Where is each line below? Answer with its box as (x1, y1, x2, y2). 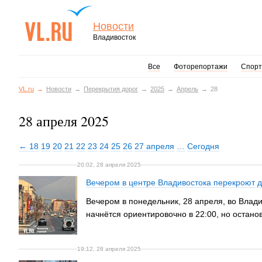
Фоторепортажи (173, 63, 227, 71)
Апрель (177, 85, 198, 92)
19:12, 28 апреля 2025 (77, 246, 141, 252)
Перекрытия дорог (84, 85, 138, 92)
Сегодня (187, 142, 219, 151)
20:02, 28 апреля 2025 (77, 161, 141, 168)
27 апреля (135, 142, 174, 151)
